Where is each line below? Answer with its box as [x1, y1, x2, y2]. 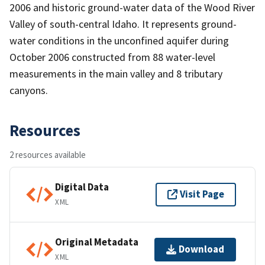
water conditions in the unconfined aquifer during [9, 33, 229, 47]
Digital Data [55, 180, 109, 194]
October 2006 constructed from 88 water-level [9, 50, 215, 64]
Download [179, 243, 224, 256]
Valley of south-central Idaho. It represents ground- [9, 17, 237, 31]
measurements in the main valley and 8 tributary [9, 66, 222, 80]
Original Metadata [55, 235, 138, 249]
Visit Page [180, 188, 224, 201]
